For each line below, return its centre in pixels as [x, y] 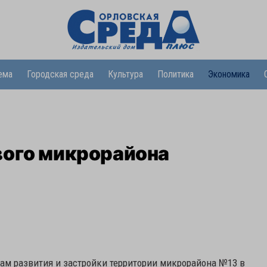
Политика [175, 74]
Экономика [229, 74]
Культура [125, 74]
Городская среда [60, 74]
